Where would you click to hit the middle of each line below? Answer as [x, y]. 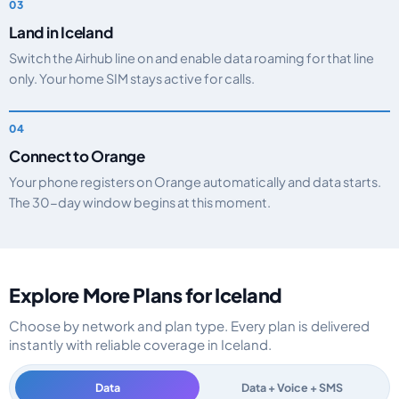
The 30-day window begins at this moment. [140, 202]
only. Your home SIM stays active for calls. [132, 78]
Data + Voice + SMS [292, 387]
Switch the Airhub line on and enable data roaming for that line [191, 58]
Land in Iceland [61, 32]
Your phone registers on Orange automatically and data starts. [195, 182]
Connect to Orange [77, 156]
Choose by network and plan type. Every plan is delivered [189, 326]
